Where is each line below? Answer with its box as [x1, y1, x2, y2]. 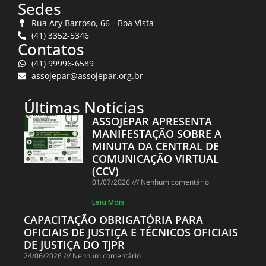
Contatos [18, 39, 84, 61]
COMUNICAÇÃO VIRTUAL [92, 151, 220, 166]
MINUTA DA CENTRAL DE [92, 139, 220, 154]
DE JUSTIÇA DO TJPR [24, 237, 125, 252]
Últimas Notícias [24, 97, 144, 119]
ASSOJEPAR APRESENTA [92, 114, 213, 129]
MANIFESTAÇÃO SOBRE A [92, 126, 222, 141]
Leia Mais [92, 197, 125, 208]
